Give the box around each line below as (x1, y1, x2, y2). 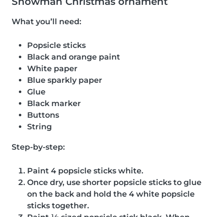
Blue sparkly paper (27, 75, 102, 85)
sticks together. (27, 201, 89, 210)
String (27, 122, 52, 131)
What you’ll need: (12, 16, 81, 26)
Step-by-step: (12, 142, 65, 152)
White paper (27, 63, 77, 73)
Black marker (27, 98, 81, 108)
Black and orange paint (27, 52, 120, 62)
